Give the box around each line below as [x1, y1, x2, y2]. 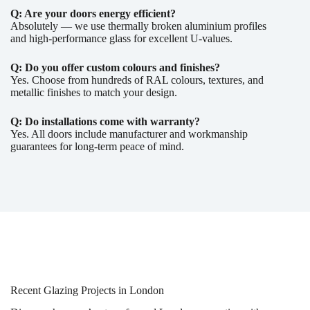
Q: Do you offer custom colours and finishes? [10, 61, 220, 73]
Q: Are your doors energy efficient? [10, 7, 176, 19]
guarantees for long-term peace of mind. [10, 140, 184, 152]
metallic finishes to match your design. [10, 86, 177, 98]
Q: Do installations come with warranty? [10, 115, 200, 127]
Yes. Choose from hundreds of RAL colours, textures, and [10, 73, 264, 86]
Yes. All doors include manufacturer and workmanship [10, 127, 248, 140]
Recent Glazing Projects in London [10, 284, 164, 296]
